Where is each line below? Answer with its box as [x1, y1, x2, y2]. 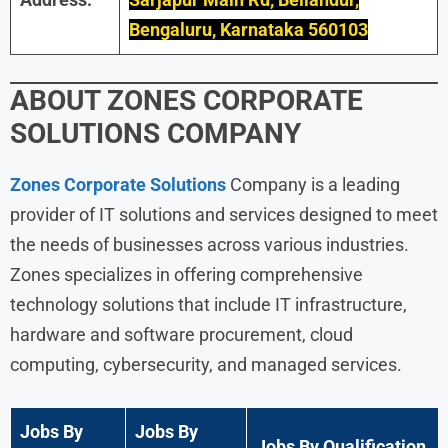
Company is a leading [226, 173, 400, 195]
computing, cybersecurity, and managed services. [10, 353, 402, 375]
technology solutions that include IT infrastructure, [10, 293, 407, 315]
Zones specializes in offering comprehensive [10, 263, 363, 285]
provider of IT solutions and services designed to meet [10, 203, 438, 225]
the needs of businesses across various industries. [10, 233, 409, 255]
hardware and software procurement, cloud [10, 323, 353, 345]
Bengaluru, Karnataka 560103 [129, 18, 368, 40]
